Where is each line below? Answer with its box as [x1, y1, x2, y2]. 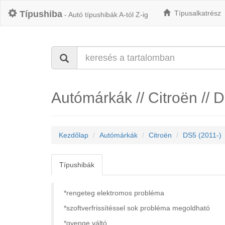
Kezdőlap [59, 131, 88, 139]
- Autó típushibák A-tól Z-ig [62, 11, 148, 19]
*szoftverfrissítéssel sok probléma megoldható [64, 204, 210, 212]
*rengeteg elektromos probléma [64, 189, 164, 197]
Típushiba [20, 9, 62, 19]
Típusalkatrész [170, 9, 221, 17]
